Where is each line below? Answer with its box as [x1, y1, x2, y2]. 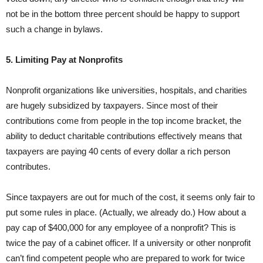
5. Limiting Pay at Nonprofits [6, 55, 123, 65]
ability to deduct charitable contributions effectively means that [6, 131, 242, 141]
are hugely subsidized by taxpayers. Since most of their [6, 100, 218, 111]
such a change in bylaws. [6, 24, 103, 35]
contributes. [6, 161, 50, 172]
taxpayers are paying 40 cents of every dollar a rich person [6, 146, 230, 157]
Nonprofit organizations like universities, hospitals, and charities [6, 85, 247, 96]
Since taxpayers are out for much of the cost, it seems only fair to [6, 192, 255, 203]
